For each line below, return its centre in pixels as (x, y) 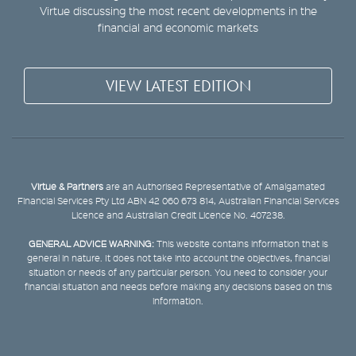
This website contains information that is (241, 244)
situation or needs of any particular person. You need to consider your (178, 273)
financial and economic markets (178, 27)
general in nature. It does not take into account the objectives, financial (178, 258)
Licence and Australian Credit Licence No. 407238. (178, 215)
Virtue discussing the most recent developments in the (178, 11)
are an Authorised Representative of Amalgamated (214, 187)
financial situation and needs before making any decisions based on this (178, 287)
